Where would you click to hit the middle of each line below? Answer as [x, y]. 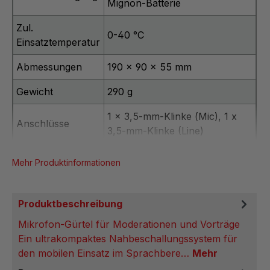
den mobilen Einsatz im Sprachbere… [105, 253]
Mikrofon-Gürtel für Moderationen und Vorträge [129, 224]
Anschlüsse [43, 124]
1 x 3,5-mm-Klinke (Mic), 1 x [172, 117]
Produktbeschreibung [70, 203]
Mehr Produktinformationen [66, 163]
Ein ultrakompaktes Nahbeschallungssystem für [128, 238]
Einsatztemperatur [58, 42]
